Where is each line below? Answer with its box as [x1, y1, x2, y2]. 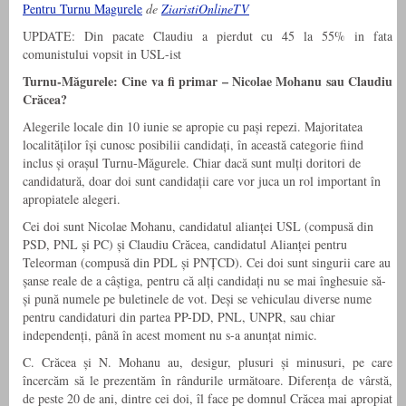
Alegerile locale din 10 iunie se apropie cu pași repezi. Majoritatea [23, 118, 362, 136]
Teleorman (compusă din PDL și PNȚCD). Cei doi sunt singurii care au [23, 254, 391, 272]
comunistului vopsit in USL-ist [23, 45, 181, 63]
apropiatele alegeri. [23, 190, 121, 208]
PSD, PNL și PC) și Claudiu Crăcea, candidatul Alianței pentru [23, 236, 347, 254]
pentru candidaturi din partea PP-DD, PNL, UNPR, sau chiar [23, 308, 335, 326]
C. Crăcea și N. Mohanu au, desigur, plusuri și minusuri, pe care [23, 353, 392, 372]
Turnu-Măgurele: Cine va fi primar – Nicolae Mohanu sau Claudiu [23, 72, 392, 92]
